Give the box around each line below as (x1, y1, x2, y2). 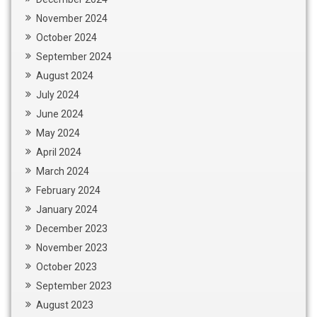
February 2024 (36, 184, 100, 196)
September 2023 (36, 279, 112, 292)
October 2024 (36, 31, 97, 43)
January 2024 (36, 203, 98, 215)
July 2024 (36, 88, 79, 100)
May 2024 (36, 127, 80, 139)
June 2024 (36, 108, 83, 120)
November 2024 (36, 12, 108, 24)
